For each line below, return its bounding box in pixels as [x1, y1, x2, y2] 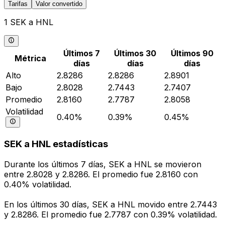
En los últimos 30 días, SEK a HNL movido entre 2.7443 [4, 199, 217, 210]
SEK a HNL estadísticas [4, 138, 108, 150]
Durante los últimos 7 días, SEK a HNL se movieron [4, 159, 201, 170]
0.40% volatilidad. [4, 179, 71, 190]
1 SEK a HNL [4, 17, 53, 28]
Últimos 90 [170, 48, 213, 58]
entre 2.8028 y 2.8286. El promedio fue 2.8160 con [4, 169, 198, 180]
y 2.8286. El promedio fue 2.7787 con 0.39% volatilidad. [4, 209, 217, 220]
